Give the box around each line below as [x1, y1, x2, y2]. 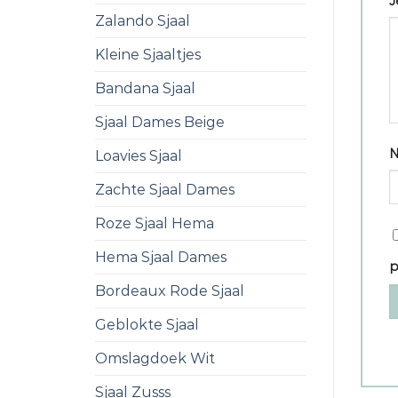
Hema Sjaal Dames [95, 249, 227, 266]
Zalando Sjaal [95, 12, 190, 29]
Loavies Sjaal [95, 147, 182, 164]
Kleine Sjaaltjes [95, 46, 201, 63]
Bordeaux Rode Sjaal [95, 283, 244, 299]
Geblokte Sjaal [95, 316, 199, 333]
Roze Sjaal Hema [95, 215, 214, 232]
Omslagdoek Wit [95, 350, 215, 367]
